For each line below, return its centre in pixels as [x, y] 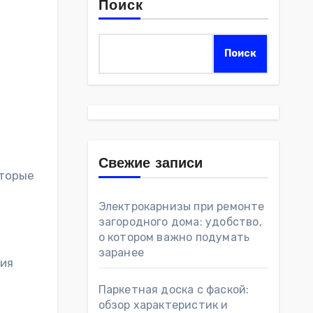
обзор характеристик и [163, 305]
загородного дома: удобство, [180, 222]
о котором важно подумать [174, 237]
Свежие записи [150, 164]
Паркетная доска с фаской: [174, 290]
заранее [121, 253]
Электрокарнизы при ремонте [181, 206]
